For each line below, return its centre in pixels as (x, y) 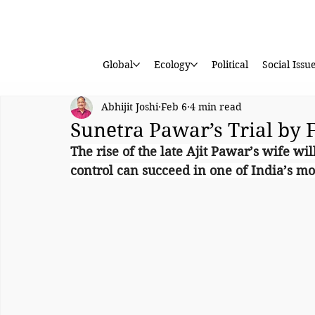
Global (117, 65)
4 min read (216, 107)
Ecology (172, 65)
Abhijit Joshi (130, 107)
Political (230, 65)
